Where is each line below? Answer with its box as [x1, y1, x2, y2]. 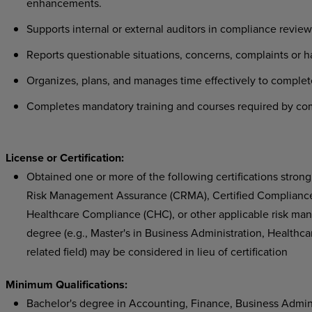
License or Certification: [5, 150, 124, 166]
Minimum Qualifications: [5, 276, 127, 292]
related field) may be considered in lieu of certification [26, 244, 288, 259]
